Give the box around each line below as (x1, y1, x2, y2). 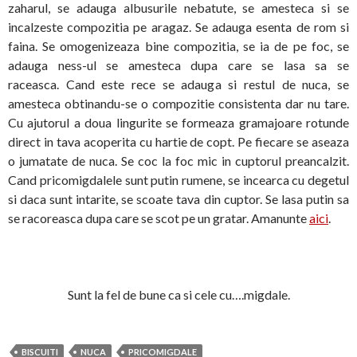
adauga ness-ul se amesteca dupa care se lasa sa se (8, 57, 349, 73)
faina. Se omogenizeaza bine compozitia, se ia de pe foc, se (8, 38, 349, 54)
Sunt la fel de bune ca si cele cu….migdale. (67, 287, 290, 303)
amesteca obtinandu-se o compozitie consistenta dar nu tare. (8, 96, 349, 112)
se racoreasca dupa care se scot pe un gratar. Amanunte (8, 210, 309, 226)
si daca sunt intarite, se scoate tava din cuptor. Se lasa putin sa (8, 191, 349, 207)
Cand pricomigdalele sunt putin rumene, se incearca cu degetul (8, 172, 349, 188)
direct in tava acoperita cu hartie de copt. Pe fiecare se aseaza (8, 134, 349, 150)
